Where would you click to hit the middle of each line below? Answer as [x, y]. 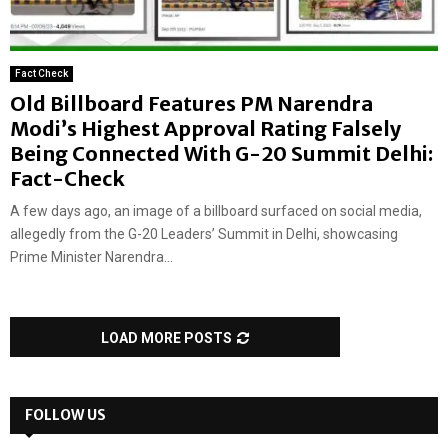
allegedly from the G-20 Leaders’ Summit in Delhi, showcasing [204, 234]
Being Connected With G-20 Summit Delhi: [221, 154]
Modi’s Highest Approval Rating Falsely [205, 129]
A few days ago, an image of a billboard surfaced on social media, [216, 211]
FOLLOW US [65, 415]
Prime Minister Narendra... [91, 257]
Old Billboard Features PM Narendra [191, 104]
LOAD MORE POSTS [166, 338]
